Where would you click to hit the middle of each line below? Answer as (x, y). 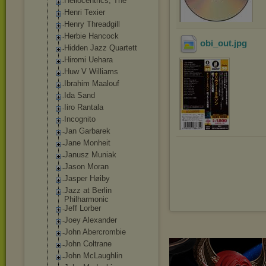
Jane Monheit (87, 143)
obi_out (216, 43)
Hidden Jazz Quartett (101, 48)
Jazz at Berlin (88, 190)
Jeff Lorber (83, 208)
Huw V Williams (91, 72)
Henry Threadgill (92, 24)
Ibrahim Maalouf (92, 83)
